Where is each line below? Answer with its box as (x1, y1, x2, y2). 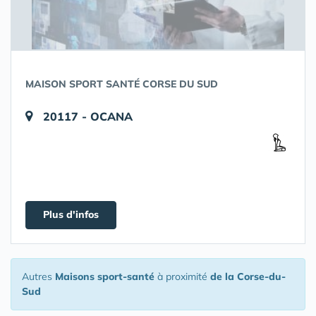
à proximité (154, 270, 210, 283)
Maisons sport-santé (55, 270, 154, 283)
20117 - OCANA (43, 109, 133, 123)
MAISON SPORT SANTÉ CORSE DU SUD (25, 78, 218, 90)
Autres (22, 270, 55, 283)
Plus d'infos (43, 208, 99, 221)
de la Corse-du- (210, 270, 286, 283)
